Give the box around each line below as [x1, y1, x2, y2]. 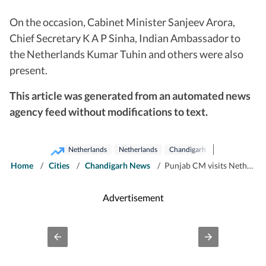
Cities [49, 160, 69, 170]
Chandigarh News [85, 160, 150, 170]
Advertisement [102, 192, 164, 204]
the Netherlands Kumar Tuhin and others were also [9, 47, 243, 61]
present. [9, 63, 47, 77]
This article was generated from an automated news [9, 88, 251, 102]
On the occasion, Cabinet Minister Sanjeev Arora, [9, 15, 235, 28]
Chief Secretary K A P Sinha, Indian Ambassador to [9, 31, 240, 45]
